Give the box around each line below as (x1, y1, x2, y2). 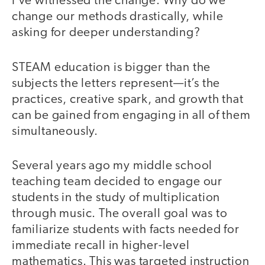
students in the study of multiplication (12, 192, 221, 205)
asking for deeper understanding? (12, 27, 201, 40)
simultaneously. (12, 125, 99, 138)
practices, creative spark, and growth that (12, 93, 244, 106)
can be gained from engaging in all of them (12, 109, 251, 122)
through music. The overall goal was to (12, 208, 228, 221)
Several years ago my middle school (12, 160, 213, 173)
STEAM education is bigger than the (12, 61, 211, 74)
